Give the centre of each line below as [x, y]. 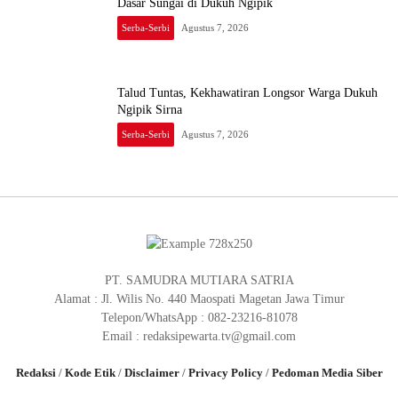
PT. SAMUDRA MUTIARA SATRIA [199, 280]
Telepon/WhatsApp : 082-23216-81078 [199, 317]
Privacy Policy [225, 372]
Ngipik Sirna [150, 110]
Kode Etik [90, 372]
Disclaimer [151, 372]
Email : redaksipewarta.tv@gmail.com [199, 336]
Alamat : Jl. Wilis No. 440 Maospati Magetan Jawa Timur [199, 298]
